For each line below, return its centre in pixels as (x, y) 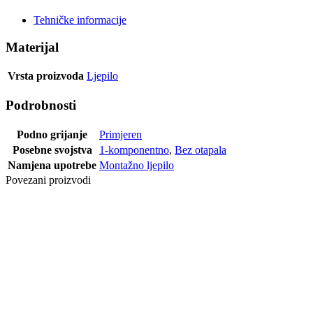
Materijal (32, 47)
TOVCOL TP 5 (41, 255)
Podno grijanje (52, 134)
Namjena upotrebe (52, 165)
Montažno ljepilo (137, 165)
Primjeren (121, 134)
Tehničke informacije (80, 20)
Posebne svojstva (52, 150)
